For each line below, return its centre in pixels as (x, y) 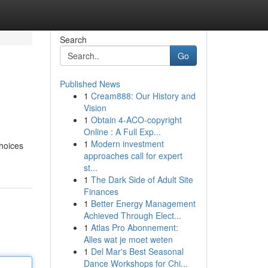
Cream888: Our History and (143, 96)
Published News (90, 84)
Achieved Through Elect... (132, 215)
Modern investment (127, 144)
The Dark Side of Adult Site (142, 179)
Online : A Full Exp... (122, 132)
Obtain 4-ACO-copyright (136, 120)
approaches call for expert (133, 156)
